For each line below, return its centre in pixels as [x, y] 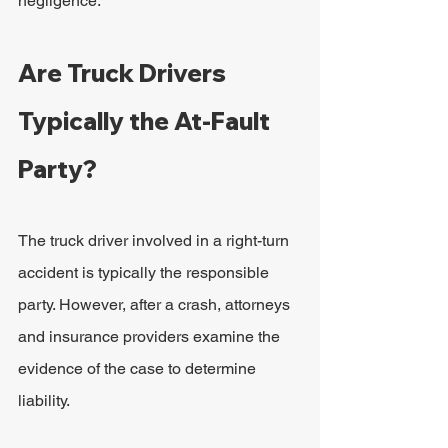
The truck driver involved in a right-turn [155, 240]
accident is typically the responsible [145, 272]
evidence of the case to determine [139, 368]
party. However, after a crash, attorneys [156, 304]
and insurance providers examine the [151, 336]
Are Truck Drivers [124, 73]
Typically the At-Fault [146, 121]
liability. [44, 400]
